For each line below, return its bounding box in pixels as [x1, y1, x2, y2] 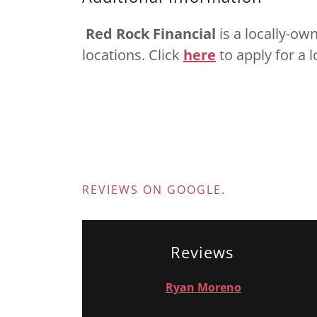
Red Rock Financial [86, 24, 216, 43]
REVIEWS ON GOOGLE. [82, 181, 226, 197]
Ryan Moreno [165, 279, 241, 295]
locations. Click [82, 45, 183, 64]
